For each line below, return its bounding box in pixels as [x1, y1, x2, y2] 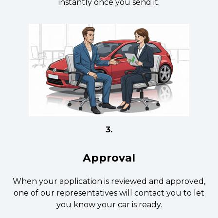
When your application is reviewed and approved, [13, 177, 205, 186]
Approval [83, 151, 135, 164]
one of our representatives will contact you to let [14, 188, 204, 198]
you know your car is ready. [56, 200, 162, 209]
